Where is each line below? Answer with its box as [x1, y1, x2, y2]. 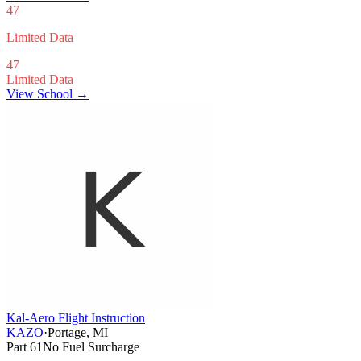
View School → [6, 86, 89, 101]
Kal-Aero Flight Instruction [6, 310, 145, 325]
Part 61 [6, 339, 43, 354]
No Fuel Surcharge [43, 339, 139, 354]
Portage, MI [48, 325, 108, 339]
